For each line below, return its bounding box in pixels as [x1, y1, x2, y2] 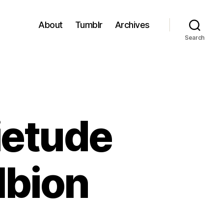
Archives [114, 19, 150, 30]
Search [184, 34, 205, 41]
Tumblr [75, 19, 103, 30]
